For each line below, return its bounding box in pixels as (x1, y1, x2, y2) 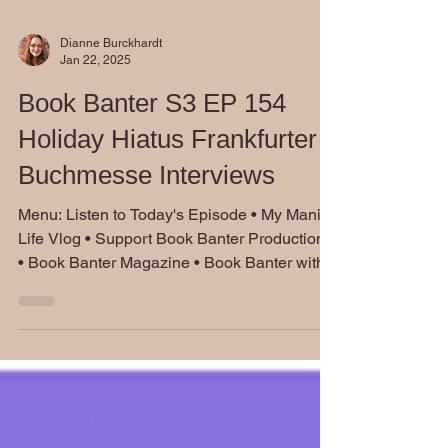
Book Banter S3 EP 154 (18, 112, 286, 142)
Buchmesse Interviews (18, 184, 275, 214)
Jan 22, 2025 (60, 76, 131, 91)
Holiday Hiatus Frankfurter (18, 148, 317, 178)
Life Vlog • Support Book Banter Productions (18, 253, 85, 272)
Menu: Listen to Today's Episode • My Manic (18, 229, 66, 248)
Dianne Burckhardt (60, 60, 162, 74)
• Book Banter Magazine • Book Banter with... (204, 277, 337, 296)
